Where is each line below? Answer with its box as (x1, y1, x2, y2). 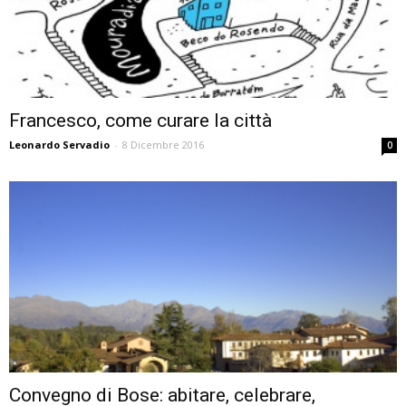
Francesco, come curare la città (9, 110, 272, 132)
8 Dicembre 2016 (122, 138, 204, 152)
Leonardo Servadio (9, 138, 110, 152)
